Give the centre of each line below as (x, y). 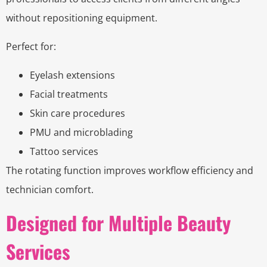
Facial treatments (69, 94)
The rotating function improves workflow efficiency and (130, 171)
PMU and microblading (81, 133)
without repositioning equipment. (82, 18)
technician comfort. (50, 190)
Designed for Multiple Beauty (118, 223)
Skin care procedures (77, 114)
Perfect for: (31, 47)
